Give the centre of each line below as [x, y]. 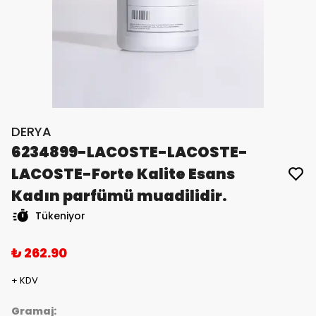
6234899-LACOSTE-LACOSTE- [129, 152]
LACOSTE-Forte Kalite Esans [123, 174]
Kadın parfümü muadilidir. [119, 196]
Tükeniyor [60, 216]
